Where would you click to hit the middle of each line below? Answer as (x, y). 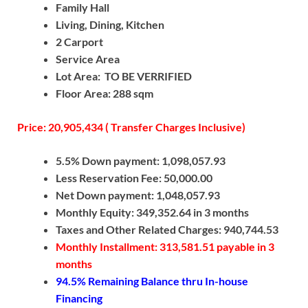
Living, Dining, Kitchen (110, 25)
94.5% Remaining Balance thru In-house (152, 281)
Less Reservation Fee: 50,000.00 (134, 178)
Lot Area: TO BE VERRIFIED (124, 76)
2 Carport (79, 42)
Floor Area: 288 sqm (104, 93)
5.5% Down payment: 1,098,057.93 (141, 161)
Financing (79, 298)
